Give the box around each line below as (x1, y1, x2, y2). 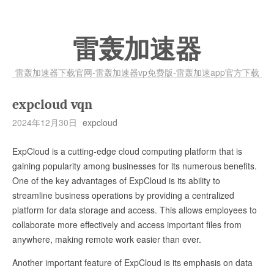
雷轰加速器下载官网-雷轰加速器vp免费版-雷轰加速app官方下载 (15, 66, 259, 78)
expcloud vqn (12, 97, 92, 113)
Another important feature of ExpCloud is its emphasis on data (12, 256, 253, 268)
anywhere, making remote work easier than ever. (12, 233, 201, 245)
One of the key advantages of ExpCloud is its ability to (12, 174, 220, 187)
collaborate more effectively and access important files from (12, 218, 242, 231)
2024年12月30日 (12, 116, 77, 128)
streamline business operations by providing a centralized (12, 189, 234, 201)
